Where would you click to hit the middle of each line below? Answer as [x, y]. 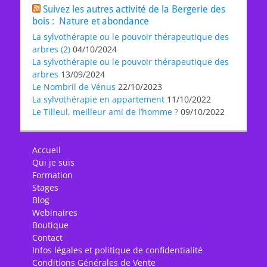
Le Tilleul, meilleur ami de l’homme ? [105, 112]
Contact [47, 237]
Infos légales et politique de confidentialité [117, 250]
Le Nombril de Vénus [74, 87]
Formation [52, 175]
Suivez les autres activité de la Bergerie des [134, 9]
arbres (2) [51, 49]
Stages [45, 187]
